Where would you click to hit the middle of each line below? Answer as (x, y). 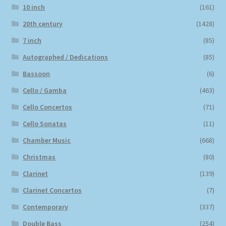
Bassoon (37, 73)
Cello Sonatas (45, 123)
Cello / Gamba (45, 90)
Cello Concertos (48, 107)
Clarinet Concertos (52, 190)
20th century (43, 23)
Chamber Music (47, 140)
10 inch (34, 7)
